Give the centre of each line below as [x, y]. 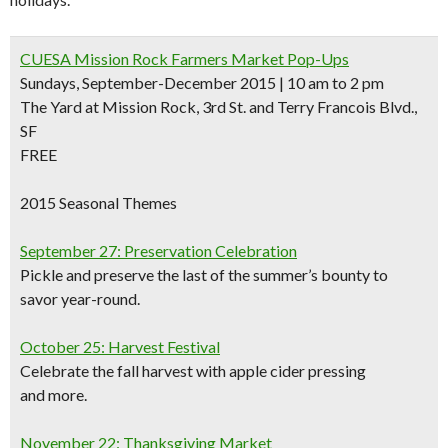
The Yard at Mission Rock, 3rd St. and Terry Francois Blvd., [218, 106]
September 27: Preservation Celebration [158, 250]
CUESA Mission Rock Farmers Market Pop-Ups [184, 58]
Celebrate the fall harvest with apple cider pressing [193, 370]
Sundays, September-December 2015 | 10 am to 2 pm [202, 82]
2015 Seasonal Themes [98, 202]
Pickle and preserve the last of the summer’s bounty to [204, 274]
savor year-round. [80, 298]
